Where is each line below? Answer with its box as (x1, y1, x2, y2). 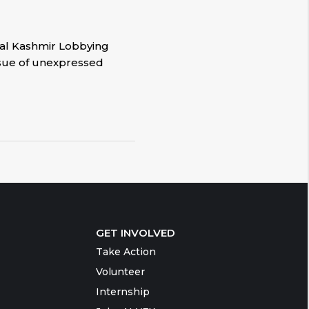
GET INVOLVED (95, 226, 175, 239)
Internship (95, 286, 150, 298)
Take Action (95, 246, 156, 258)
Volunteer (95, 266, 145, 278)
